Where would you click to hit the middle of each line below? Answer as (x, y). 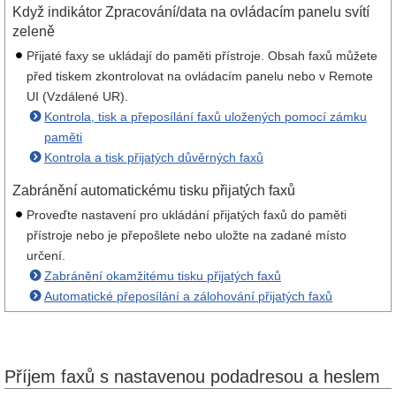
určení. (46, 255)
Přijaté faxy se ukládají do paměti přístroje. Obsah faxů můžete (202, 56)
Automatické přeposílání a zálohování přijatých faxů (188, 296)
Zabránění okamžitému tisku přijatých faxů (163, 276)
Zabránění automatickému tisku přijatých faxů (154, 190)
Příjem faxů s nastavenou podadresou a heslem (192, 377)
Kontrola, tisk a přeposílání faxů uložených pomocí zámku (206, 117)
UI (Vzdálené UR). (77, 96)
